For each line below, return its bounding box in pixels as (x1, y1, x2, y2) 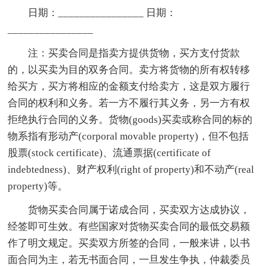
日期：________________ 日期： (28, 7, 177, 18)
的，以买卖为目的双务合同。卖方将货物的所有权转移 (8, 64, 251, 75)
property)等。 (8, 180, 68, 192)
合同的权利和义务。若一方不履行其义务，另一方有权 (8, 97, 251, 109)
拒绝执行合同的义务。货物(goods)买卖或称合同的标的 (8, 113, 253, 125)
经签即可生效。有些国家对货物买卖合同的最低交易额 (8, 220, 251, 232)
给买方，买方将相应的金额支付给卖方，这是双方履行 (8, 80, 251, 92)
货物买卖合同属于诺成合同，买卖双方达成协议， (28, 204, 251, 216)
